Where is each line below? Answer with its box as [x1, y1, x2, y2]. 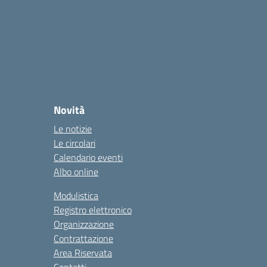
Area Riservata [54, 246, 112, 260]
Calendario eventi [54, 150, 123, 164]
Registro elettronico [54, 203, 132, 217]
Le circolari [54, 136, 95, 150]
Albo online [54, 164, 98, 179]
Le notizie [54, 122, 92, 136]
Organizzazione [54, 217, 114, 231]
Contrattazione [54, 231, 113, 246]
